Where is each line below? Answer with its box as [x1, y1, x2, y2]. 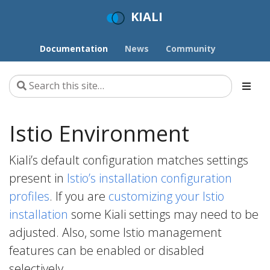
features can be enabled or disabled [9, 242, 204, 259]
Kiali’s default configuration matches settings [9, 151, 248, 168]
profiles [9, 187, 49, 204]
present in [9, 169, 67, 186]
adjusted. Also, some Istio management [9, 224, 222, 240]
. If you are [49, 187, 108, 204]
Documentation [40, 42, 108, 54]
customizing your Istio [108, 187, 224, 204]
